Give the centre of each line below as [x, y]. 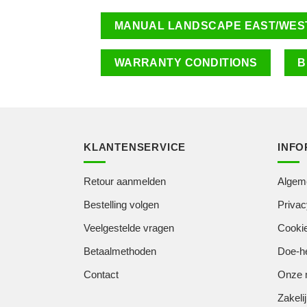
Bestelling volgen [121, 204]
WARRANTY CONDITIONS [186, 63]
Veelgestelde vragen [129, 228]
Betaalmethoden [120, 251]
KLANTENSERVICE [135, 147]
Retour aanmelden [125, 181]
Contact [101, 274]
